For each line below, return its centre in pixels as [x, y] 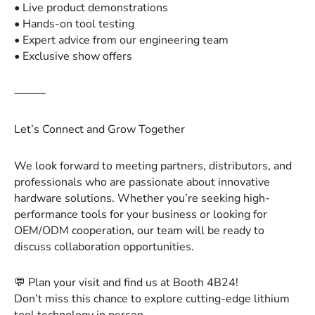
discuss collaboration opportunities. [104, 246]
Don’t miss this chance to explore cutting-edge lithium [152, 299]
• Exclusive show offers [73, 57]
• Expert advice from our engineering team [121, 40]
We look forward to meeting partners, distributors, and [153, 166]
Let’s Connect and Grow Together [99, 129]
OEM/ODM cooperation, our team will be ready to [139, 230]
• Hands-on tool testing [74, 24]
